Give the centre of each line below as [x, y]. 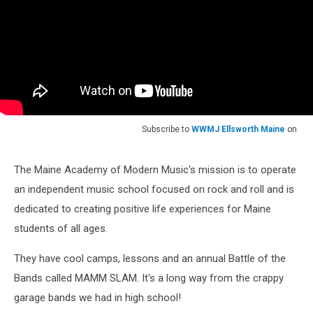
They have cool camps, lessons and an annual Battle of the [150, 259]
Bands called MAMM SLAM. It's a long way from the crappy [149, 278]
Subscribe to [167, 130]
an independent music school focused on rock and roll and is [154, 190]
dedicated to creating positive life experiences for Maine [143, 209]
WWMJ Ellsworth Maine [238, 130]
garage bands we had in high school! [97, 298]
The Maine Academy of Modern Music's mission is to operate [155, 170]
